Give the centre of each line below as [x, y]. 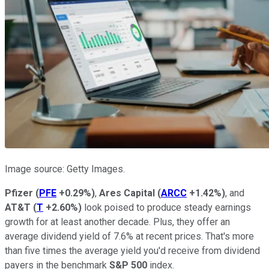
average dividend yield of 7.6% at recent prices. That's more [129, 236]
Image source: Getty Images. [65, 169]
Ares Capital [127, 193]
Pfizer [19, 193]
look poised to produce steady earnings [166, 207]
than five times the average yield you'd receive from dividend [132, 250]
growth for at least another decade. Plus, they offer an [117, 222]
